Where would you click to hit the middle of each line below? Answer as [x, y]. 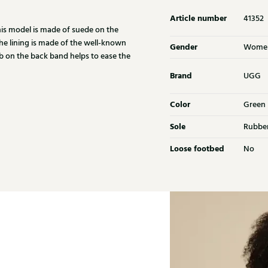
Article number [198, 18]
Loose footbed [197, 149]
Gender [184, 47]
